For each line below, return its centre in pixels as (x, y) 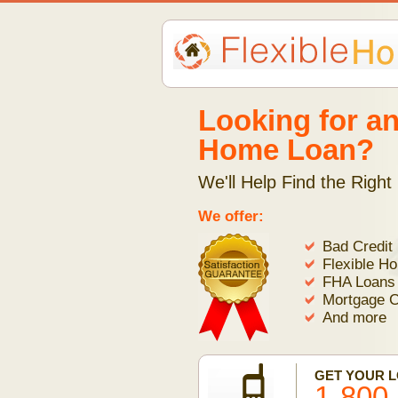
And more (354, 317)
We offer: (231, 216)
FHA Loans (359, 282)
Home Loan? (286, 150)
